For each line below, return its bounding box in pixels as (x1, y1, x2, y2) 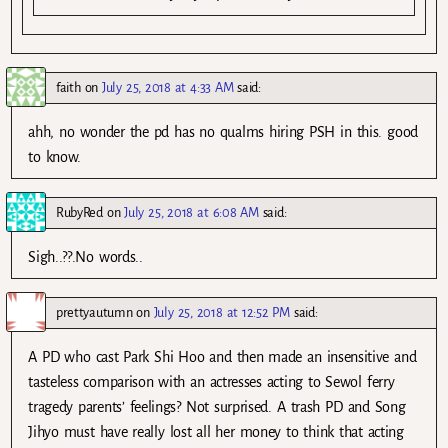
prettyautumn (56, 304, 133, 320)
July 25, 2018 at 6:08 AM (124, 204, 259, 220)
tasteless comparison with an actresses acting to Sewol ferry (28, 373, 395, 390)
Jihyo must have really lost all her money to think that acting (28, 423, 404, 440)
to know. (28, 148, 82, 165)
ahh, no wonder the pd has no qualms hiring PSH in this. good (28, 123, 418, 140)
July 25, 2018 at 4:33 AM (102, 79, 234, 95)
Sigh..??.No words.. (28, 248, 143, 265)
